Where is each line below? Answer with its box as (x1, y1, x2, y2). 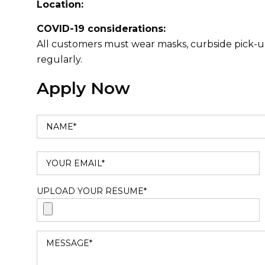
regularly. (37, 54, 82, 65)
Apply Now (37, 78, 130, 98)
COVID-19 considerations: (37, 23, 166, 34)
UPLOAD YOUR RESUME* (37, 186, 147, 196)
